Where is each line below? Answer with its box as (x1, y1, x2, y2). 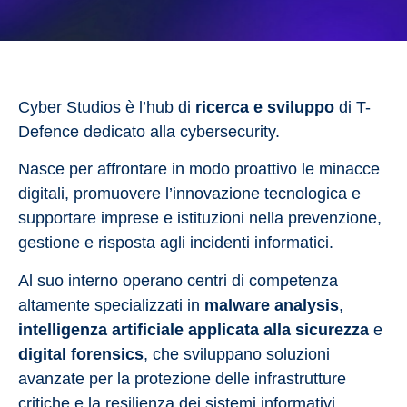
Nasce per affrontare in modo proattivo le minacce (18, 160, 380, 179)
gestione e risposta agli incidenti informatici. (18, 233, 333, 253)
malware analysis (204, 295, 339, 314)
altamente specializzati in (18, 295, 204, 314)
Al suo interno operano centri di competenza (18, 271, 338, 290)
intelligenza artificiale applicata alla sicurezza (18, 320, 369, 339)
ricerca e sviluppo (195, 98, 334, 116)
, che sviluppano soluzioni (144, 344, 330, 363)
